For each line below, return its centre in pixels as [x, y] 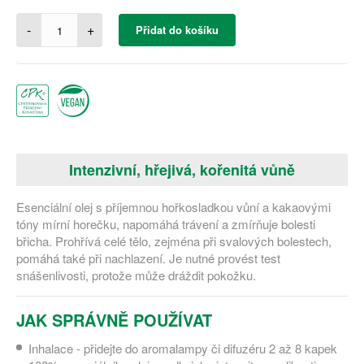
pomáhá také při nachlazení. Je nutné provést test [148, 258]
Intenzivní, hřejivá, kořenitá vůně [182, 170]
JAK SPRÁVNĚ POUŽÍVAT [114, 320]
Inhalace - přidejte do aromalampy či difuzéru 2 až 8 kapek [183, 348]
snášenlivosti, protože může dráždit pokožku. [136, 275]
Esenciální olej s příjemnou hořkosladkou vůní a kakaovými [173, 207]
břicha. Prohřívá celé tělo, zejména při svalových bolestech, [174, 241]
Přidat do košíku [177, 30]
